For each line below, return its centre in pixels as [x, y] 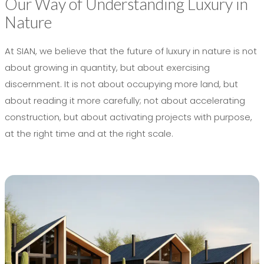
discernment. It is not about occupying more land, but [121, 84]
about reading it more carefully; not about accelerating [125, 101]
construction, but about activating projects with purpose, [128, 117]
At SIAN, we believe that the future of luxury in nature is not [131, 51]
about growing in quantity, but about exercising [107, 68]
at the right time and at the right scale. [89, 134]
